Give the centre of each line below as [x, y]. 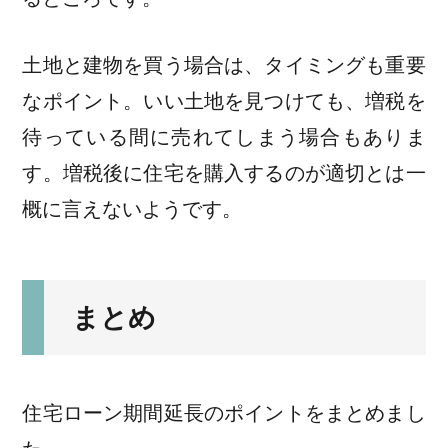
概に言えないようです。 [132, 208]
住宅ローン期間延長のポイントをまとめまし [224, 413]
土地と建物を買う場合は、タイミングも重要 [224, 64]
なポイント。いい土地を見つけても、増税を [224, 100]
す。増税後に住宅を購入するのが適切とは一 [224, 172]
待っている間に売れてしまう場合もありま [224, 136]
